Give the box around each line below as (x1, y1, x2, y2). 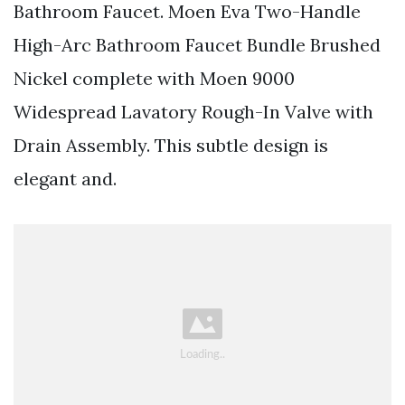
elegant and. (14, 166, 117, 190)
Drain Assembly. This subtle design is (14, 133, 328, 156)
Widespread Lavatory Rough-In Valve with (14, 99, 373, 123)
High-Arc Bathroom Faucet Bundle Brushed (14, 33, 381, 56)
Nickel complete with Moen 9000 (14, 66, 295, 89)
